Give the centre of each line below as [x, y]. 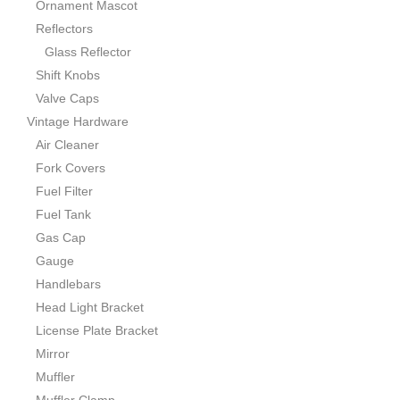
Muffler [55, 377]
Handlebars [68, 284]
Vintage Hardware [78, 122]
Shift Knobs [68, 75]
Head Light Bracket [90, 308]
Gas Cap [61, 238]
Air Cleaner [67, 145]
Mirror [53, 354]
